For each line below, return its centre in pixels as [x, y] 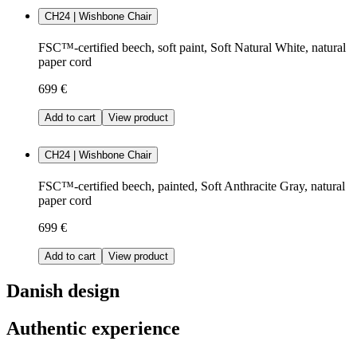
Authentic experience [93, 328]
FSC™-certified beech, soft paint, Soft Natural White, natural [192, 48]
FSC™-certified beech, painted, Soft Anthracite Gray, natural [192, 186]
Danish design [63, 291]
